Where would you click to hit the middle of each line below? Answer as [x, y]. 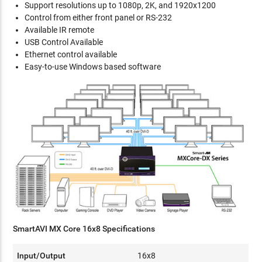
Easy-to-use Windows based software [93, 66]
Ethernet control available [71, 54]
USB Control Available [64, 42]
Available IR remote [60, 30]
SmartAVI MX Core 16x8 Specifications [84, 229]
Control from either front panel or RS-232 [99, 17]
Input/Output [42, 256]
